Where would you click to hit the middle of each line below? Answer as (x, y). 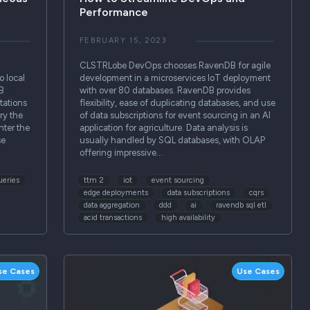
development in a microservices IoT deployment (175, 78)
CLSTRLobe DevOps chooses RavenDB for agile (175, 66)
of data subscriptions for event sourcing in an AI (175, 116)
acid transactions (113, 217)
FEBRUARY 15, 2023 (123, 41)
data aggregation (112, 205)
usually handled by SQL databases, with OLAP (172, 140)
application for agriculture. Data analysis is (163, 128)
